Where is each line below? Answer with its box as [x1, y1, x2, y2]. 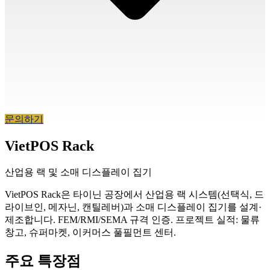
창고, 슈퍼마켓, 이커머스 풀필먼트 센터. [5, 227, 176, 238]
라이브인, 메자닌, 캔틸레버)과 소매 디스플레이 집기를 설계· [5, 202, 262, 213]
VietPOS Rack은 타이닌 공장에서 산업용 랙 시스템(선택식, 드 [5, 189, 264, 200]
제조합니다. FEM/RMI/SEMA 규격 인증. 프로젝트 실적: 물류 [5, 215, 260, 225]
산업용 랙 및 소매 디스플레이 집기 [5, 167, 152, 178]
